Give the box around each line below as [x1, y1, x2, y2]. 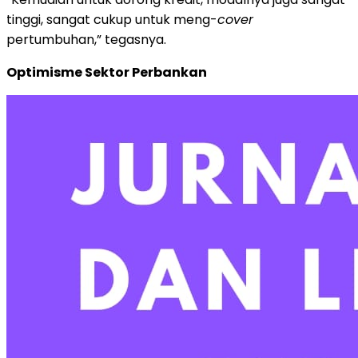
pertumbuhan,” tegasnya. [6, 30, 166, 49]
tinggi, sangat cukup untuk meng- [6, 10, 217, 29]
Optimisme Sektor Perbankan [6, 62, 207, 82]
